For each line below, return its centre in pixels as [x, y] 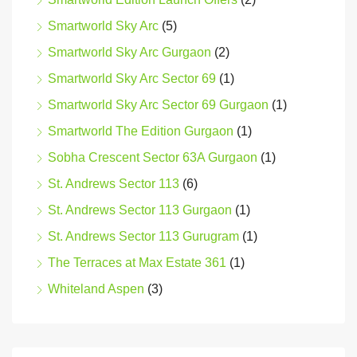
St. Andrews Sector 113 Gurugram [143, 237]
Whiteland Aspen [96, 289]
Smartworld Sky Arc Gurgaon [129, 53]
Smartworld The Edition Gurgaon [141, 131]
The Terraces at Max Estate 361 [137, 263]
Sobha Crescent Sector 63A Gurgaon [153, 158]
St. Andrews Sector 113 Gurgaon [140, 210]
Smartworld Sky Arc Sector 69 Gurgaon [158, 105]
